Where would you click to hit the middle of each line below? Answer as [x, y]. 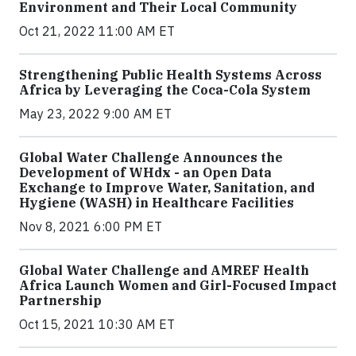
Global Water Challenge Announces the [151, 158]
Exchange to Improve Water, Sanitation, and [167, 188]
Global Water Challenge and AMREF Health [164, 271]
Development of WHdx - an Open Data [145, 173]
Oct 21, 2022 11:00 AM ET [97, 31]
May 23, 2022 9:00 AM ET [95, 114]
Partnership [60, 301]
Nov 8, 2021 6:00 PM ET [91, 227]
